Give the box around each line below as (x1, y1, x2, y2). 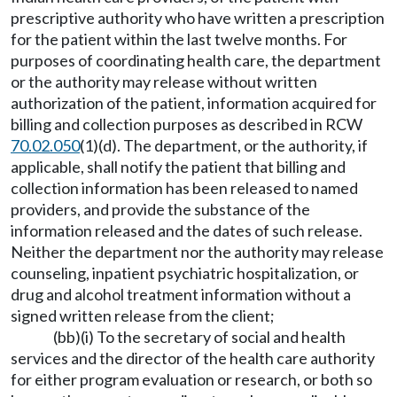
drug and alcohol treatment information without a (11, 284, 351, 304)
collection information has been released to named (11, 178, 358, 198)
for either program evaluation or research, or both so (11, 370, 372, 389)
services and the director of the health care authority (11, 348, 375, 368)
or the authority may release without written (11, 72, 317, 91)
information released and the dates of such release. (11, 221, 362, 240)
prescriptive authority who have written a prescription (11, 8, 385, 27)
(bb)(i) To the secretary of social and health (53, 327, 346, 346)
